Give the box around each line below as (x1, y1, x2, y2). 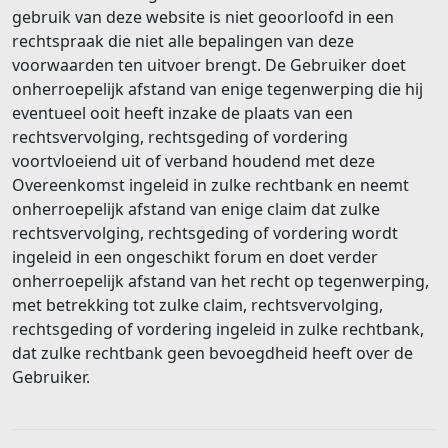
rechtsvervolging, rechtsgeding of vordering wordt (12, 221, 398, 244)
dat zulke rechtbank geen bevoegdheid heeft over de (12, 341, 413, 364)
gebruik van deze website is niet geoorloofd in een (12, 5, 394, 28)
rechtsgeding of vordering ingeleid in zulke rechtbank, (12, 317, 424, 340)
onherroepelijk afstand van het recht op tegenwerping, (12, 269, 429, 292)
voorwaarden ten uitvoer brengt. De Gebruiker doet (12, 53, 406, 76)
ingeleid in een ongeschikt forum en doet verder (12, 245, 378, 268)
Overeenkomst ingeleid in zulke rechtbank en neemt (12, 173, 409, 196)
